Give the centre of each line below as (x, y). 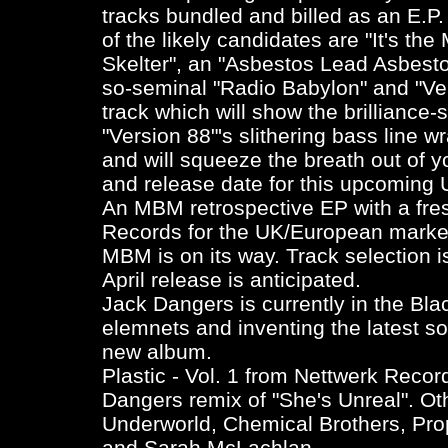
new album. (157, 352)
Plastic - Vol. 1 (170, 376)
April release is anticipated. (231, 280)
